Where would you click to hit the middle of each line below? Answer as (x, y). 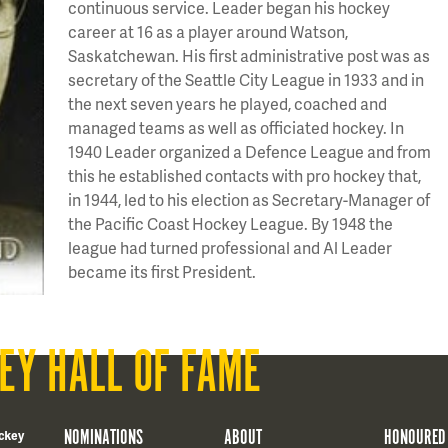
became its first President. (162, 271)
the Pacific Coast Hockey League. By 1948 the (230, 223)
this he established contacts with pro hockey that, (244, 175)
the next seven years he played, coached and (227, 103)
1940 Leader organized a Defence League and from (249, 151)
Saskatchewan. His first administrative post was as (249, 55)
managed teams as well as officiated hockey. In (236, 127)
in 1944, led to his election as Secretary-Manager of (249, 199)
